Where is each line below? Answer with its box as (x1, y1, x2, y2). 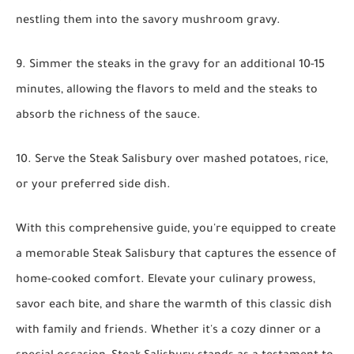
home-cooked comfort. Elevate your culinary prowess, (16, 274, 315, 288)
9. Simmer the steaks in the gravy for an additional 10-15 (16, 59, 325, 73)
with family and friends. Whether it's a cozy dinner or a (16, 325, 321, 338)
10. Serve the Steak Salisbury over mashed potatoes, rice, (16, 154, 328, 168)
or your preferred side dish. (16, 179, 171, 193)
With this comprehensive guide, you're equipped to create (16, 224, 336, 237)
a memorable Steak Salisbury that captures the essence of (16, 249, 337, 262)
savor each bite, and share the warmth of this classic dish (16, 299, 332, 313)
